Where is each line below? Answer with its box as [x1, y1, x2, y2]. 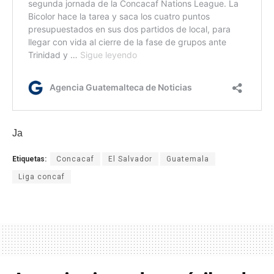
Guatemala [166, 154, 209, 163]
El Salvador [108, 154, 152, 163]
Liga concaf [18, 172, 65, 181]
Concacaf [56, 154, 94, 163]
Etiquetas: [12, 154, 46, 163]
